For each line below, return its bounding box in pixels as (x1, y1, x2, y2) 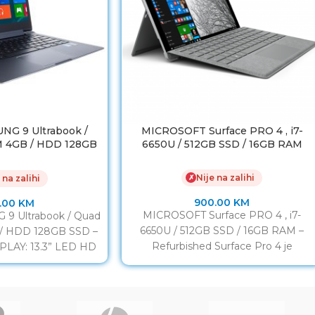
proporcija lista (187, 255, 257, 268)
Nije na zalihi (196, 172, 255, 183)
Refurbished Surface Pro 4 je (151, 239, 292, 252)
